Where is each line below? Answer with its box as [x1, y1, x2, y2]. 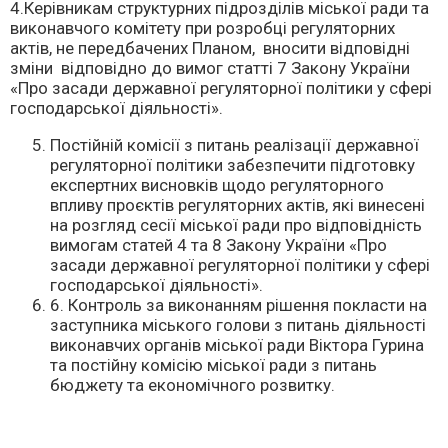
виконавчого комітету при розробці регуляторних [10, 18, 395, 38]
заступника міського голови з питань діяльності [50, 315, 426, 335]
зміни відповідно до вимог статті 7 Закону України [10, 58, 410, 78]
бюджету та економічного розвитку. [50, 375, 335, 395]
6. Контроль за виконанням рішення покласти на [50, 295, 427, 315]
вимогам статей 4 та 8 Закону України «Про [50, 235, 387, 255]
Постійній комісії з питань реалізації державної [50, 135, 419, 155]
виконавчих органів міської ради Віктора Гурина [50, 335, 424, 355]
